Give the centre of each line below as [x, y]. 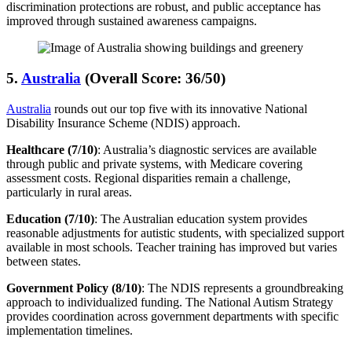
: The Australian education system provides [201, 218]
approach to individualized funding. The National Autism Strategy [170, 302]
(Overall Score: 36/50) [153, 78]
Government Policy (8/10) [74, 288]
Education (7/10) [50, 218]
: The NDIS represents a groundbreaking [242, 288]
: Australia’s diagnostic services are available [207, 149]
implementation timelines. [70, 330]
